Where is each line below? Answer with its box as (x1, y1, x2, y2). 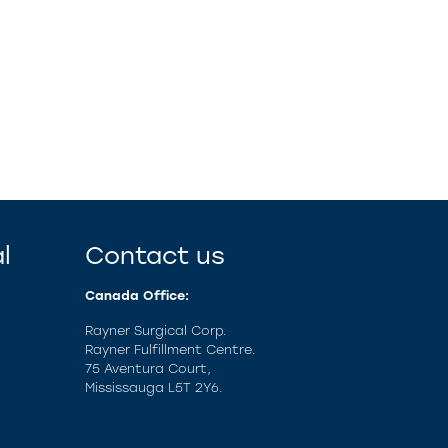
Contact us (85, 241, 225, 270)
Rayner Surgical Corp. (85, 323, 227, 338)
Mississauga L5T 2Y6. (85, 380, 223, 395)
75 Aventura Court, (85, 361, 211, 376)
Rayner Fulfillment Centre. (85, 342, 256, 357)
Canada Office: (85, 288, 189, 303)
